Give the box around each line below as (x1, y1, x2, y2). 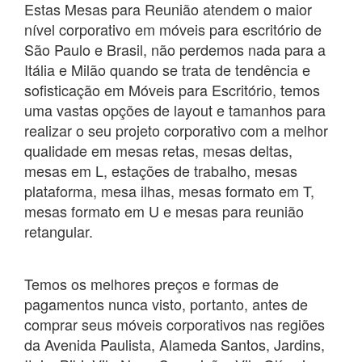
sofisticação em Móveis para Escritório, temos (24, 79, 320, 101)
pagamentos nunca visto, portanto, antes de (24, 293, 308, 315)
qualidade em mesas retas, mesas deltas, (24, 140, 293, 162)
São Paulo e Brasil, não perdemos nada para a (24, 39, 326, 61)
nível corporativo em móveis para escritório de (24, 19, 322, 40)
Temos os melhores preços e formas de (24, 273, 279, 295)
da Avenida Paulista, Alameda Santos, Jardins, (24, 334, 325, 356)
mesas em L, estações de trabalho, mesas (24, 160, 297, 182)
